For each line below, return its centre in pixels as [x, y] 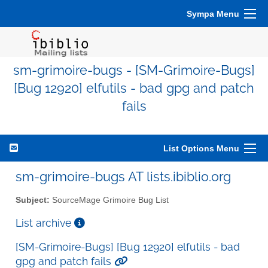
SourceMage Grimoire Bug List [109, 200]
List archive [45, 223]
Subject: [33, 200]
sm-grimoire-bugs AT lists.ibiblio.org [123, 176]
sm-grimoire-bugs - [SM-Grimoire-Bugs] [134, 70]
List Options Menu [201, 148]
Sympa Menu [213, 14]
